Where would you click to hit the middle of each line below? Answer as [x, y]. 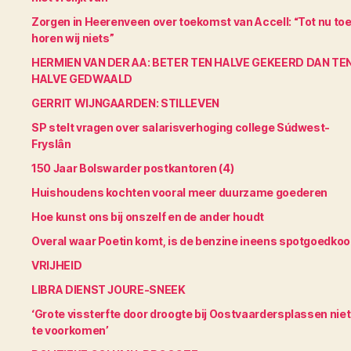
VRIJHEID [57, 266]
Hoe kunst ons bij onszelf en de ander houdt [148, 217]
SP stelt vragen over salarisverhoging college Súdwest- [181, 128]
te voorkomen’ [70, 331]
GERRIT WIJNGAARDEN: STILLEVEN [125, 103]
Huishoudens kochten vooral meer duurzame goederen [179, 193]
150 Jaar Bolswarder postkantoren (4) [133, 168]
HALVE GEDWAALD [82, 79]
